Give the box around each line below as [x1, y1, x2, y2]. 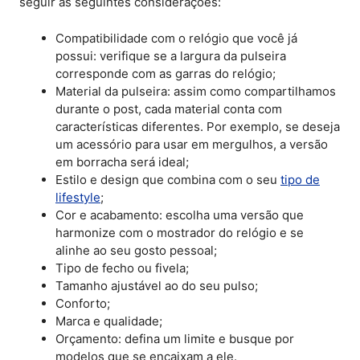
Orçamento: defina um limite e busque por [55, 330, 294, 346]
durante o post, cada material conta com [55, 100, 282, 117]
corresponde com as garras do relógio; [55, 65, 276, 81]
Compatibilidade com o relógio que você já [55, 30, 297, 46]
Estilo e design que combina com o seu [55, 171, 280, 187]
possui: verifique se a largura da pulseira [55, 47, 286, 63]
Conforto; [55, 295, 110, 311]
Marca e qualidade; [55, 313, 162, 329]
